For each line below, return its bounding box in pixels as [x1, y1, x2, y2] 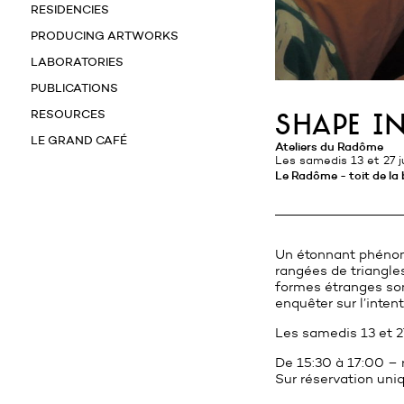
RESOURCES [31, 106, 106, 121]
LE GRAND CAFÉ [31, 133, 127, 147]
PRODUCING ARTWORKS [31, 28, 179, 42]
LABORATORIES [31, 54, 124, 69]
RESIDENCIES [31, 2, 109, 16]
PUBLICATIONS [31, 80, 118, 95]
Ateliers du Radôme [283, 139, 383, 153]
